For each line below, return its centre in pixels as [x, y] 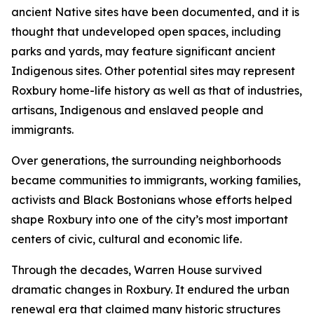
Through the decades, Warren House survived [137, 270]
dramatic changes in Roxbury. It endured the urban [150, 289]
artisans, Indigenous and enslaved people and [137, 110]
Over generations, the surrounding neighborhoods [146, 161]
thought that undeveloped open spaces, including [146, 32]
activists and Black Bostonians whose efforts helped [152, 200]
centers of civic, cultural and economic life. [127, 239]
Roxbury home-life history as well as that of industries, [157, 90]
